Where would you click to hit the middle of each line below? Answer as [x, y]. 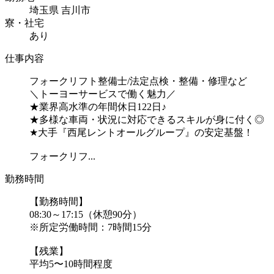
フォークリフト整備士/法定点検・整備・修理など [138, 81]
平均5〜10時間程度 [71, 264]
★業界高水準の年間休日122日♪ [98, 107]
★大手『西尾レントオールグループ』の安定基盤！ [141, 133]
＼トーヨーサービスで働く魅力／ [103, 94]
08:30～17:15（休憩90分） [86, 215]
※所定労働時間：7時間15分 [91, 228]
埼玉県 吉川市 [60, 10]
